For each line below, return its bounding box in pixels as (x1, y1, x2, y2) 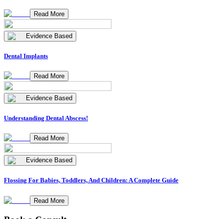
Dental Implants (4, 52, 48, 60)
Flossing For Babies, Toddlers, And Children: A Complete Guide (4, 176, 178, 184)
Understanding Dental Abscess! (4, 114, 88, 122)
